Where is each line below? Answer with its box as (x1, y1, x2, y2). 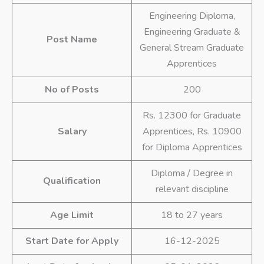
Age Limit (50, 209, 94, 222)
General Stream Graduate (140, 41, 244, 55)
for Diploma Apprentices (141, 141, 242, 154)
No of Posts (45, 83, 99, 97)
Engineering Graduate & (143, 25, 240, 39)
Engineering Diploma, (148, 9, 235, 23)
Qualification (43, 174, 101, 188)
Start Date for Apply (25, 235, 118, 248)
